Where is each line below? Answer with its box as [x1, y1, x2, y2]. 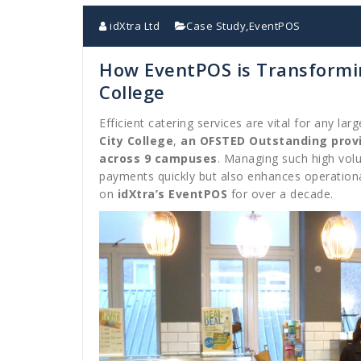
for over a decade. [227, 185, 334, 201]
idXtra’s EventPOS [117, 185, 227, 201]
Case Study [186, 18, 246, 33]
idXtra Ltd [106, 18, 160, 33]
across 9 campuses [99, 150, 218, 166]
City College [99, 132, 173, 148]
